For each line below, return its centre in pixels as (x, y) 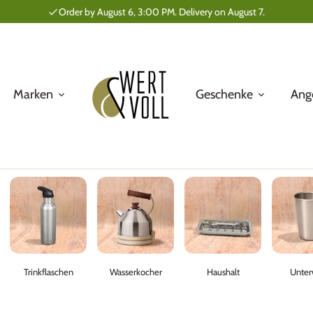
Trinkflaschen (48, 271)
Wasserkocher (136, 271)
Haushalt (223, 271)
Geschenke (225, 94)
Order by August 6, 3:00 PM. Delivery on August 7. (162, 12)
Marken (34, 94)
